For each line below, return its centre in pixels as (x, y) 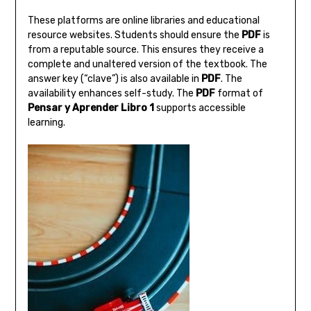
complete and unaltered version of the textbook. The (147, 64)
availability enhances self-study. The (111, 93)
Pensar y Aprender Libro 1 (91, 108)
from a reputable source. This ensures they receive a (145, 49)
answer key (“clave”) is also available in (114, 78)
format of (239, 93)
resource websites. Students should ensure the (134, 35)
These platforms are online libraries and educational (143, 20)
